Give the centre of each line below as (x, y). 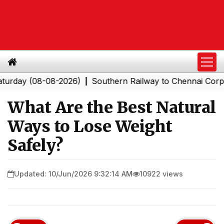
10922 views (161, 173)
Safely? (35, 145)
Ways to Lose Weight (90, 126)
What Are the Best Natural (112, 107)
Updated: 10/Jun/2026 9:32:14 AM (73, 173)
